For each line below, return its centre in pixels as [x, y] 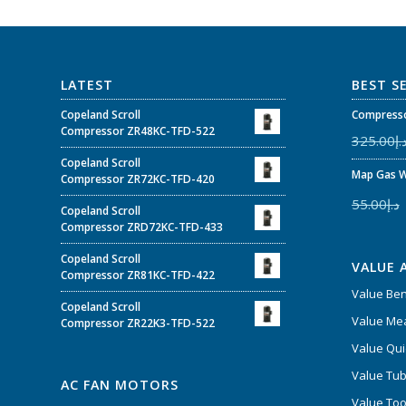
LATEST [87, 85]
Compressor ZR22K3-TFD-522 [138, 324]
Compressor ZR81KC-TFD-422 [138, 275]
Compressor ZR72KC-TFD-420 [138, 179]
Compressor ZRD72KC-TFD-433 [142, 227]
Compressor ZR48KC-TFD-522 [138, 131]
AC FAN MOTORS [120, 384]
